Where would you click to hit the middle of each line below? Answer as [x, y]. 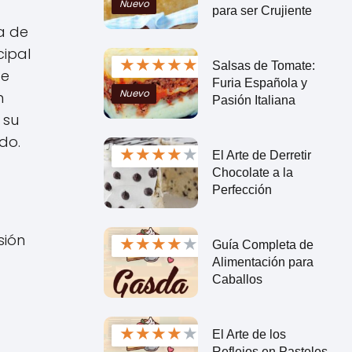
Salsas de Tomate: [263, 65]
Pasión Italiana [253, 100]
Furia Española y [259, 82]
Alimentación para [262, 262]
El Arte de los [249, 334]
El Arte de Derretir [261, 155]
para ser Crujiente [262, 10]
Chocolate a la [252, 172]
